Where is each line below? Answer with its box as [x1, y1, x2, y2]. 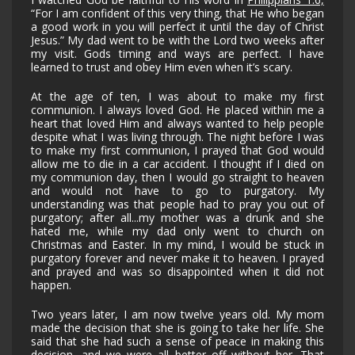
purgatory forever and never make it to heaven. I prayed [31, 250, 324, 266]
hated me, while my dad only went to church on [31, 223, 324, 239]
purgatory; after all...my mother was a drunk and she [31, 210, 324, 226]
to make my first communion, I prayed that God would [31, 143, 324, 158]
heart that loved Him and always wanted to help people [31, 116, 324, 132]
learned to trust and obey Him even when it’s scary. [31, 59, 292, 75]
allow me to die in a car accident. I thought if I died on [31, 156, 324, 172]
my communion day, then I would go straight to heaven [31, 170, 324, 185]
